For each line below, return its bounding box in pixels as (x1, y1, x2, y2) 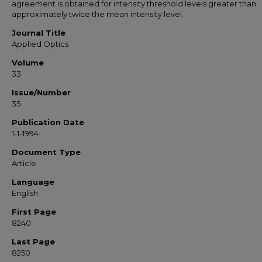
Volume (12, 58, 44, 67)
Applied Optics (12, 39, 68, 49)
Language (12, 177, 54, 187)
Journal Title (12, 28, 65, 37)
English (12, 188, 38, 198)
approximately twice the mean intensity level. (12, 9, 184, 19)
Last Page (12, 237, 55, 246)
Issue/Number (12, 88, 71, 97)
